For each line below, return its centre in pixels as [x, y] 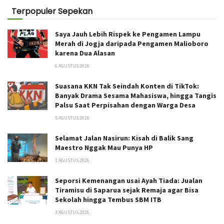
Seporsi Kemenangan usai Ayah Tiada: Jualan [129, 180]
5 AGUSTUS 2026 [72, 117]
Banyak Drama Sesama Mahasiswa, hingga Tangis [136, 95]
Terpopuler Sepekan [52, 11]
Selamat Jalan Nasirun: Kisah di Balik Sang [124, 138]
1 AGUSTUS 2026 [72, 160]
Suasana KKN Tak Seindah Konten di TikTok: [127, 86]
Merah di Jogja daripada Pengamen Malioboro [132, 43]
